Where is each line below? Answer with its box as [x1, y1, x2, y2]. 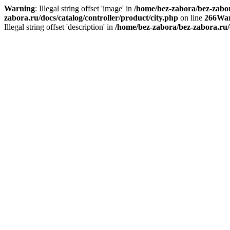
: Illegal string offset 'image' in [35, 4, 134, 13]
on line [178, 13, 204, 22]
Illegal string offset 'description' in [4, 23, 115, 31]
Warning [4, 4, 35, 13]
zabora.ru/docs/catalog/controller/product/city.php [4, 13, 178, 22]
